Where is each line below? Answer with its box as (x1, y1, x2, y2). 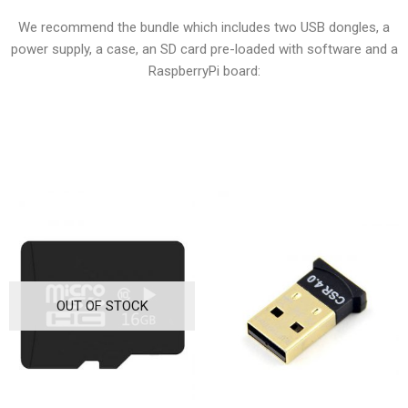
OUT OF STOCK (56, 297, 148, 314)
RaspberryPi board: (148, 63, 260, 80)
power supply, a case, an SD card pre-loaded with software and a (10, 41, 398, 58)
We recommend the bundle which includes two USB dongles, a (18, 19, 390, 36)
